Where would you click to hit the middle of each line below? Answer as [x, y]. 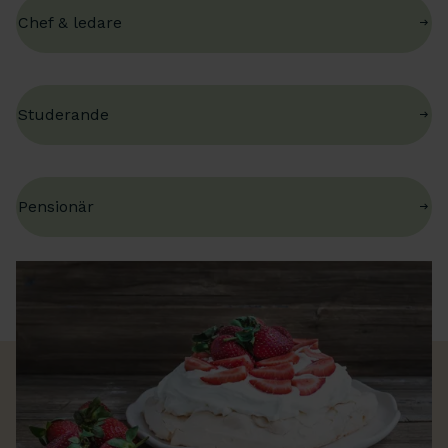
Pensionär [56, 207]
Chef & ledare [70, 23]
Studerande [63, 115]
